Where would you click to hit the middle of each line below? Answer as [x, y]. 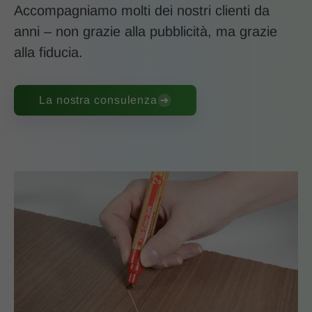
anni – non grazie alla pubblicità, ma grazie [146, 32]
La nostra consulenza [98, 100]
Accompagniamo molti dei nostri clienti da [142, 11]
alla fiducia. [48, 53]
